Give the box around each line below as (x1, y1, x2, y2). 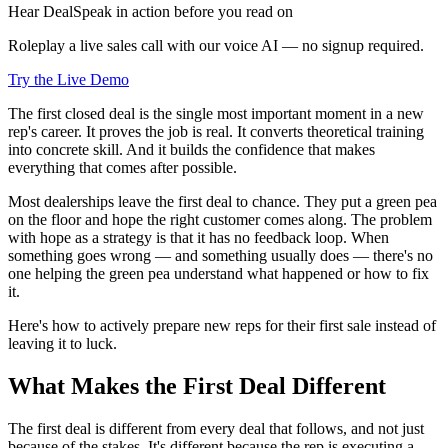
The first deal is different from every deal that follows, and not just (8, 419, 424, 437)
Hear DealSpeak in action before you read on (8, 2, 293, 20)
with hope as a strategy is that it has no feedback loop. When (8, 228, 389, 246)
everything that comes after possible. (8, 158, 237, 176)
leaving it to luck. (8, 334, 117, 352)
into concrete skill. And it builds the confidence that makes (8, 140, 375, 158)
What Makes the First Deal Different (8, 372, 386, 399)
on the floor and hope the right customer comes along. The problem (8, 210, 432, 228)
